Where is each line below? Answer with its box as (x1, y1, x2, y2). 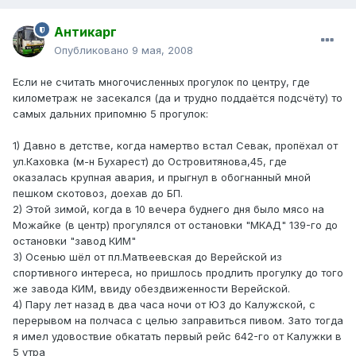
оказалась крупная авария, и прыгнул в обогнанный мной (13, 171, 311, 184)
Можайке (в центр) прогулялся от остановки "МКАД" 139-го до (13, 219, 338, 232)
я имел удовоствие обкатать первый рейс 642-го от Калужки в (13, 330, 342, 343)
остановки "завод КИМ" (13, 234, 136, 248)
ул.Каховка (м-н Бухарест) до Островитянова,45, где (13, 155, 287, 168)
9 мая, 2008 (132, 44, 193, 57)
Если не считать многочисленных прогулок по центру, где (13, 75, 310, 89)
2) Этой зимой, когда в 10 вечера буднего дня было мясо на (13, 203, 324, 216)
